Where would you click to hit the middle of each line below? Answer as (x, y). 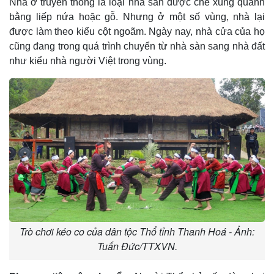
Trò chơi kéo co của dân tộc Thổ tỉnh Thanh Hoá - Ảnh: (137, 232)
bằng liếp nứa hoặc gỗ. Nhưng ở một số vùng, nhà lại (137, 17)
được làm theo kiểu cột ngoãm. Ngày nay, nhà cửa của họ (137, 32)
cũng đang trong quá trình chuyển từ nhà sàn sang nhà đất (137, 46)
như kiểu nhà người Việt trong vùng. (88, 61)
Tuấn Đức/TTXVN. (137, 246)
